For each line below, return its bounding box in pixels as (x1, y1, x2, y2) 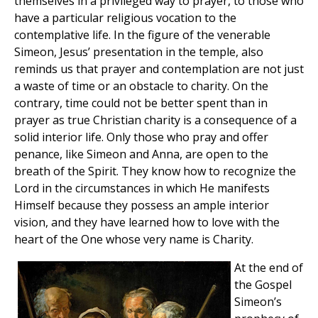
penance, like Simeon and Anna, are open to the (14, 146, 268, 162)
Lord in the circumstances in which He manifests (14, 180, 270, 196)
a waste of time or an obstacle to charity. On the (14, 77, 268, 94)
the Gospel (234, 276, 292, 292)
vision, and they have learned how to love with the (14, 214, 280, 230)
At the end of (234, 259, 303, 275)
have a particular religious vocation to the (14, 9, 236, 26)
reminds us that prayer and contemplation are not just (14, 60, 304, 77)
